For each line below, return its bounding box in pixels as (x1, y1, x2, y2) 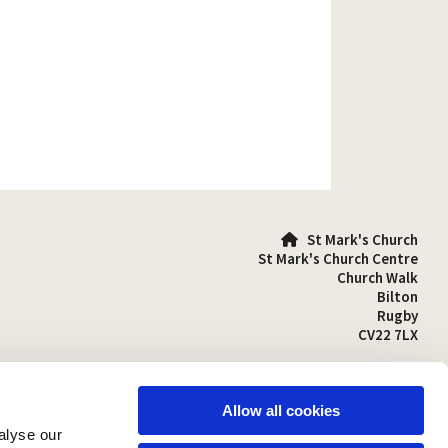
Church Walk (336, 267, 418, 287)
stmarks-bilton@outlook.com (207, 381, 418, 401)
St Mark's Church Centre (257, 248, 418, 268)
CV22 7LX (357, 324, 418, 344)
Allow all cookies (222, 402, 340, 419)
